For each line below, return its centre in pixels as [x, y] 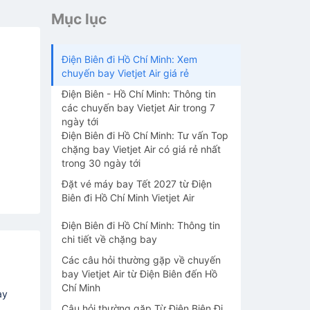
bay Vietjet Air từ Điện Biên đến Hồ [139, 274]
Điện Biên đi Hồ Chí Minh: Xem [129, 59]
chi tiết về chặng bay [109, 239]
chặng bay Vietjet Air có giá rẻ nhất [141, 149]
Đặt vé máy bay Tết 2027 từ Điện [137, 184]
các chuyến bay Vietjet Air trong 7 [138, 108]
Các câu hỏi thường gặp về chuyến [141, 260]
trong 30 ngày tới [101, 163]
